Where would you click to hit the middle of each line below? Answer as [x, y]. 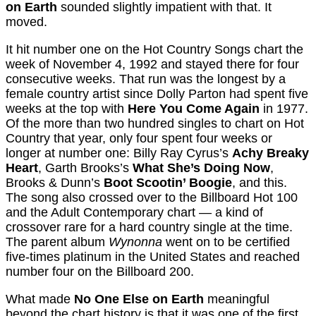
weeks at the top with [67, 109]
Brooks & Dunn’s [55, 183]
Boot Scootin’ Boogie [168, 183]
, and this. [260, 183]
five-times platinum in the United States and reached [153, 257]
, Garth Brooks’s [85, 168]
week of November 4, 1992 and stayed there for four [152, 65]
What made [40, 299]
